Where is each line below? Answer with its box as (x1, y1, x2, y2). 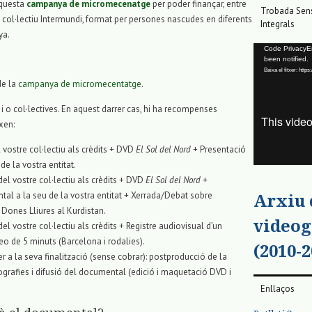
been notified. (264, 55, 309, 63)
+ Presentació (191, 143, 246, 156)
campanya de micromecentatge (18, 78, 141, 91)
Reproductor (253, 43, 300, 56)
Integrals (260, 18, 295, 31)
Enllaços (260, 282, 295, 295)
